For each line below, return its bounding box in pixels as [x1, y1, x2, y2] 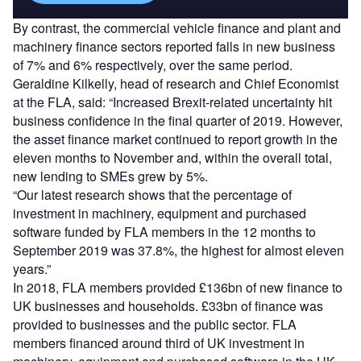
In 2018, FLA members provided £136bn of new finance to [13, 278, 342, 297]
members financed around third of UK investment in [13, 334, 305, 353]
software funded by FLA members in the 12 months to [13, 222, 316, 242]
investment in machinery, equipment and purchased [13, 204, 306, 223]
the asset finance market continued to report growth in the [13, 130, 338, 149]
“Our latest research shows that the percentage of [13, 185, 292, 205]
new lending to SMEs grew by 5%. [13, 167, 208, 186]
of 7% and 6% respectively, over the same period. [13, 56, 293, 75]
